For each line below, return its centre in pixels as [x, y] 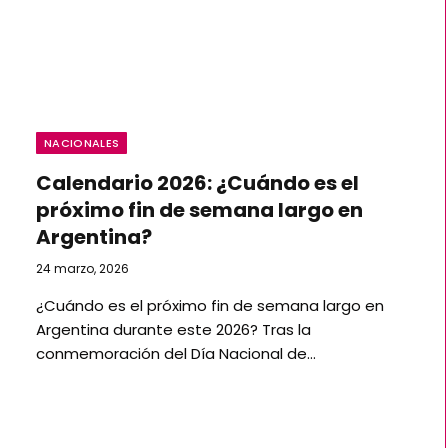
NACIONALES [82, 142]
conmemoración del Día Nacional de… [176, 353]
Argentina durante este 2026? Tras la [173, 329]
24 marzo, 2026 [82, 268]
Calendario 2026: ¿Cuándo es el [197, 182]
